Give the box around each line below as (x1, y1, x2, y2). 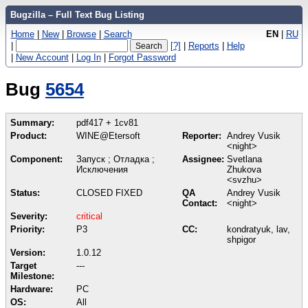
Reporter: (182, 130, 221, 141)
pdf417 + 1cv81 (76, 117, 138, 128)
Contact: (182, 197, 217, 208)
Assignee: (182, 153, 224, 164)
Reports (188, 40, 219, 51)
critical (76, 210, 102, 221)
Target (10, 260, 36, 271)
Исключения (76, 164, 128, 175)
